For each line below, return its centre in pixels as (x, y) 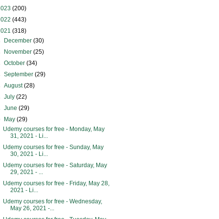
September (20, 74)
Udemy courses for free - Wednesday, (52, 201)
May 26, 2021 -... (32, 208)
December (19, 41)
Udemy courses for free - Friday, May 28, (56, 183)
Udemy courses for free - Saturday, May (55, 165)
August (14, 86)
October (15, 63)
